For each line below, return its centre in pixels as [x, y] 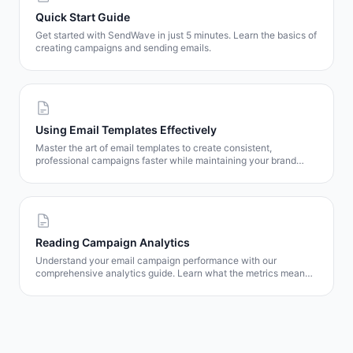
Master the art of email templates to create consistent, [154, 148]
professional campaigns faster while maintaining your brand [166, 160]
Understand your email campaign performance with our [156, 260]
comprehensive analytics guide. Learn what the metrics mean [170, 273]
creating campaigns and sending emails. [123, 48]
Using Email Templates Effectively [126, 130]
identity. [53, 173]
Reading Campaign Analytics [113, 242]
